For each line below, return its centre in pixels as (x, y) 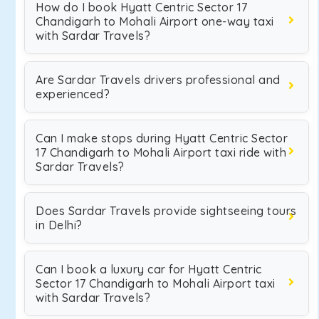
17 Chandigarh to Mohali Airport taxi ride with (161, 152)
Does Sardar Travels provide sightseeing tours (166, 211)
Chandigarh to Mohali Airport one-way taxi (155, 21)
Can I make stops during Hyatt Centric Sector (162, 138)
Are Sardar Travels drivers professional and (158, 80)
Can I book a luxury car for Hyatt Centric (149, 269)
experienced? (73, 94)
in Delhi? (59, 225)
